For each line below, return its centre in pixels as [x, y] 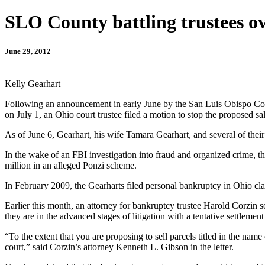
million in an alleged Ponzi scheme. [71, 165]
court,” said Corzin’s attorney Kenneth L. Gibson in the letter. [119, 247]
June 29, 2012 [28, 51]
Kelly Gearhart [33, 83]
